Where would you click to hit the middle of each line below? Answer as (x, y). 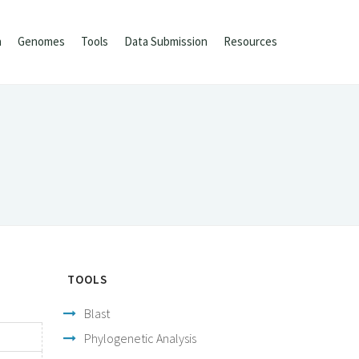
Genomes (41, 41)
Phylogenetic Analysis (140, 338)
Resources (250, 41)
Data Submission (166, 41)
